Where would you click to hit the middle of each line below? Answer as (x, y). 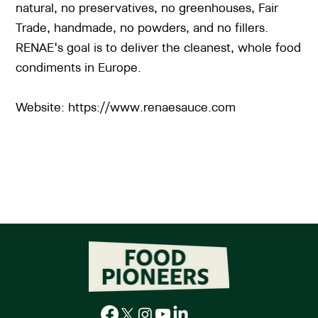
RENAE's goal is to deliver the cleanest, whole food (159, 48)
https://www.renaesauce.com (152, 107)
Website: (42, 107)
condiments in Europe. (79, 67)
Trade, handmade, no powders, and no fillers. (142, 28)
